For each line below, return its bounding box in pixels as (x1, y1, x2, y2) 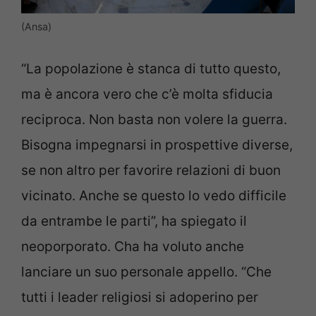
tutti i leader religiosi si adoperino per (21, 288, 258, 305)
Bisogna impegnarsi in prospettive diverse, (21, 136, 293, 153)
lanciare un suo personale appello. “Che (21, 263, 272, 280)
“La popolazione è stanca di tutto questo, (21, 60, 281, 77)
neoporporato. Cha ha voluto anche (21, 238, 244, 255)
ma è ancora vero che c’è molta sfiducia (21, 85, 273, 102)
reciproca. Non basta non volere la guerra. (21, 111, 287, 128)
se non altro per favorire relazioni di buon (21, 162, 281, 178)
